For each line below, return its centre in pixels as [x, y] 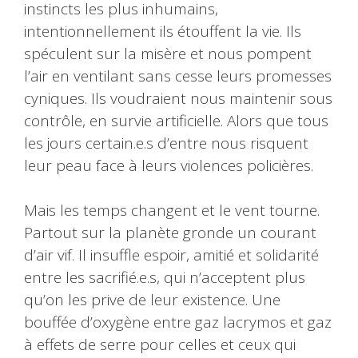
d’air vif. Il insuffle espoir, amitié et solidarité [171, 255]
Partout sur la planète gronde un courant [170, 233]
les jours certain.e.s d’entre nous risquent [166, 143]
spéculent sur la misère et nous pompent [168, 53]
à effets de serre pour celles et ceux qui [160, 345]
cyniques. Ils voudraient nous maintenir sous [178, 98]
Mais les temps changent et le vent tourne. [172, 211]
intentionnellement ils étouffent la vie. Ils [163, 31]
